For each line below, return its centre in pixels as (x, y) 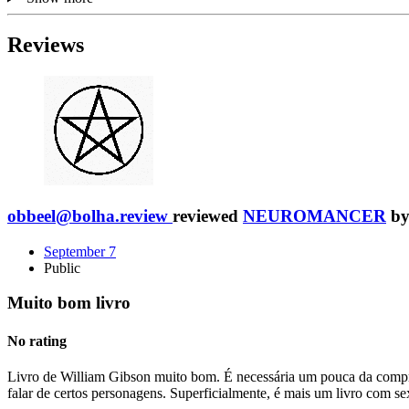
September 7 (80, 251)
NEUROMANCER (315, 216)
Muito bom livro (69, 303)
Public (62, 267)
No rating (37, 341)
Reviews (46, 45)
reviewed (208, 216)
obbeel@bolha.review (88, 216)
